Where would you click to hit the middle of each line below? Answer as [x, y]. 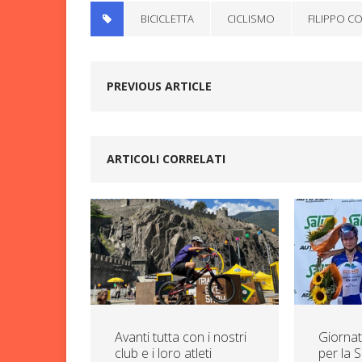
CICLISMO [251, 18]
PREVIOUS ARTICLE [159, 86]
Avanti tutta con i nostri [181, 337]
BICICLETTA [167, 18]
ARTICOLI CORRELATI [166, 158]
